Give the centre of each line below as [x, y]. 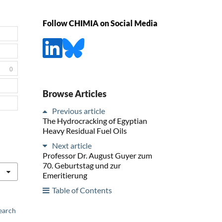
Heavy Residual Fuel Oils [85, 130]
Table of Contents [82, 190]
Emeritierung [65, 175]
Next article [72, 145]
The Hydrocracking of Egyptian [95, 120]
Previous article [79, 111]
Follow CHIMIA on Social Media [100, 23]
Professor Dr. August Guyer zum [97, 155]
